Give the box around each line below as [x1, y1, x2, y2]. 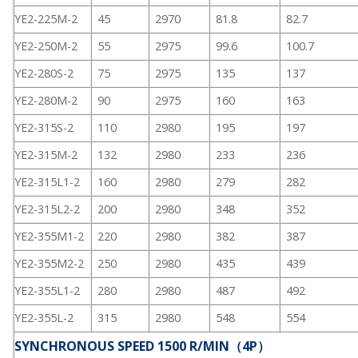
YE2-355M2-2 [14, 256, 84, 272]
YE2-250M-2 [14, 38, 78, 54]
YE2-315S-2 [14, 120, 74, 136]
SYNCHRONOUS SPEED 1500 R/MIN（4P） [14, 337, 270, 356]
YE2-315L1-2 [14, 174, 80, 190]
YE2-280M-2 [14, 93, 78, 109]
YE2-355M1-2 [14, 229, 84, 245]
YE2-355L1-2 [14, 283, 80, 299]
